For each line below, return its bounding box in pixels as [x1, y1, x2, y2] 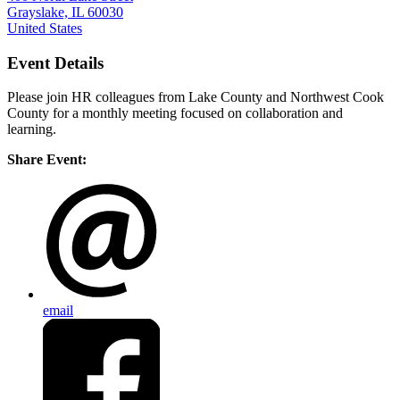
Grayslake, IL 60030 [7, 4, 123, 20]
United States [7, 20, 82, 36]
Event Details [7, 53, 104, 72]
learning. [7, 121, 56, 137]
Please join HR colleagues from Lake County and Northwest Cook [7, 89, 384, 105]
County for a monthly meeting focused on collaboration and [7, 105, 343, 121]
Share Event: [7, 152, 87, 168]
